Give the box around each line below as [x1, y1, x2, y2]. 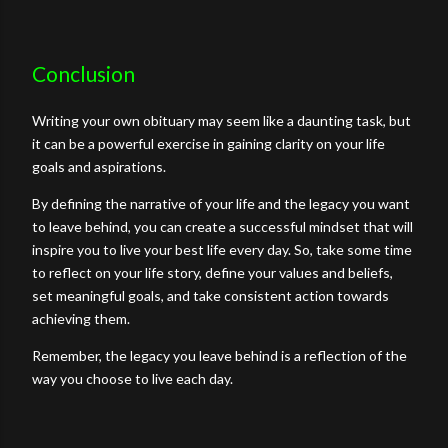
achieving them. [32, 309, 133, 327]
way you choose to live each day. [32, 369, 233, 387]
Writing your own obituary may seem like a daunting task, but [32, 111, 411, 129]
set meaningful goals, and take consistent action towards [32, 286, 389, 304]
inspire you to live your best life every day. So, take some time [32, 240, 412, 258]
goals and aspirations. [32, 157, 169, 175]
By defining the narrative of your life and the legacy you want [32, 194, 410, 212]
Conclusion [32, 61, 135, 87]
